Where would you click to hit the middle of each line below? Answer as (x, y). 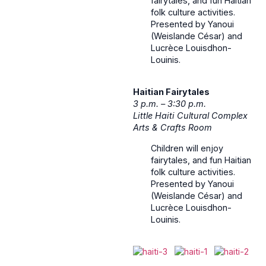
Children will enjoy (187, 148)
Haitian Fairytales (171, 92)
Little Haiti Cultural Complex (190, 116)
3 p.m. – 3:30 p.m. (170, 104)
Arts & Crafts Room (172, 128)
